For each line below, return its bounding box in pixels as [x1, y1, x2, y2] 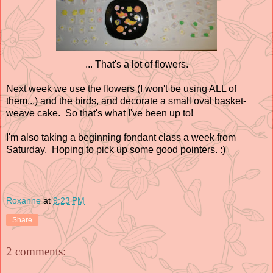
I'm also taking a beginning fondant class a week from [6, 132, 236, 143]
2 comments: [6, 245, 66, 258]
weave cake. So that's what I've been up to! [6, 107, 193, 118]
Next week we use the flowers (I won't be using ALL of [6, 83, 236, 94]
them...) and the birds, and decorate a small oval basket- [6, 95, 246, 106]
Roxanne [6, 195, 41, 205]
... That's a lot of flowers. [85, 58, 188, 69]
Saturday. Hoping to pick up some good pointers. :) [6, 144, 225, 155]
